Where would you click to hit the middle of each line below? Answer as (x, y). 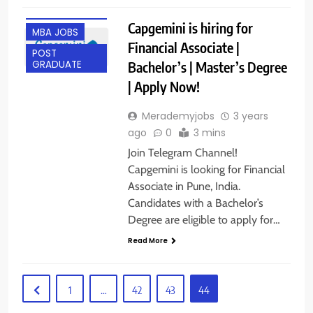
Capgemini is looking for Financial (206, 169)
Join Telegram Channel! (182, 152)
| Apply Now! (163, 86)
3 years (250, 116)
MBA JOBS (55, 33)
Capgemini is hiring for (190, 27)
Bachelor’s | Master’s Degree (207, 66)
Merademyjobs (178, 116)
